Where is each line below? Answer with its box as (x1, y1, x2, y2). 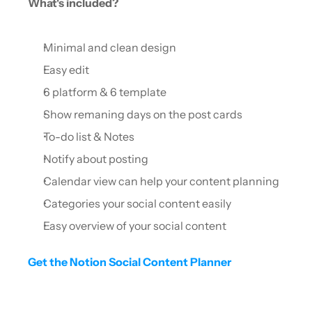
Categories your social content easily (43, 196, 231, 210)
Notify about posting (43, 151, 148, 166)
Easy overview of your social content (43, 218, 226, 233)
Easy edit (43, 62, 89, 77)
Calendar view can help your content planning (43, 173, 279, 188)
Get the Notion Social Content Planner (28, 254, 231, 269)
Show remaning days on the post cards (43, 107, 242, 121)
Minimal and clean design (43, 40, 176, 54)
